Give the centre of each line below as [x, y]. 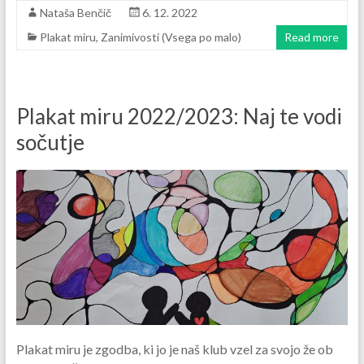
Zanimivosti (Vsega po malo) [171, 37]
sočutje [50, 143]
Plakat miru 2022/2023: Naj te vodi [179, 117]
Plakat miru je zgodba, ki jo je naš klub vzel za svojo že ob [174, 349]
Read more [312, 37]
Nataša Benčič [75, 13]
